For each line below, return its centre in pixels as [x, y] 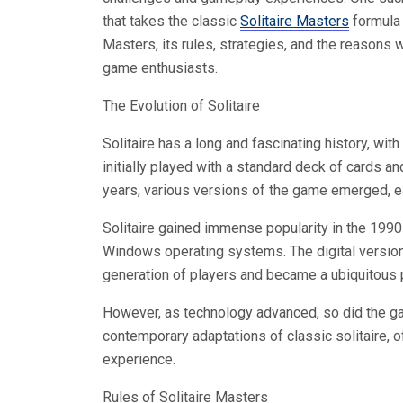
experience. [139, 359]
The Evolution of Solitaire [181, 106]
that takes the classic [171, 21]
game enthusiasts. [160, 68]
